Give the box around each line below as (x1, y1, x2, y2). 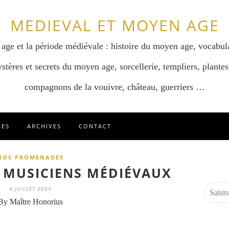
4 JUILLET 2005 (9, 185, 52, 192)
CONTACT (79, 122, 111, 130)
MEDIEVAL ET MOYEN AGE (10, 15, 219, 36)
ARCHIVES (27, 122, 61, 130)
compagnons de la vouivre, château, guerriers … (24, 82, 205, 92)
